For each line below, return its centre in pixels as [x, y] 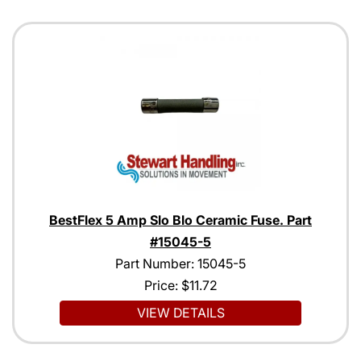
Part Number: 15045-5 [180, 264]
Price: [162, 286]
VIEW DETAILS [180, 313]
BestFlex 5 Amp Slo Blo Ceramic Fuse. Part [180, 220]
